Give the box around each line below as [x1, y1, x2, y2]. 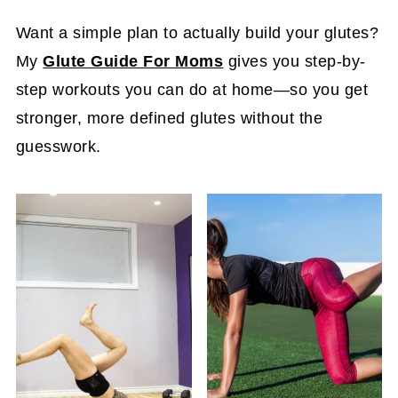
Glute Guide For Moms [43, 52, 224, 70]
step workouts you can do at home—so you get [15, 81, 369, 99]
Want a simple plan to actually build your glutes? [15, 24, 379, 42]
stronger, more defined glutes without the [15, 109, 323, 127]
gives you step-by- [223, 52, 366, 70]
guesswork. [15, 138, 101, 155]
